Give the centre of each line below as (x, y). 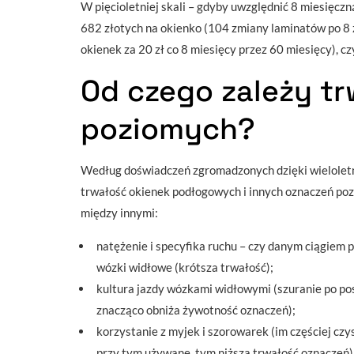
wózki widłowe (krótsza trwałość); (185, 267)
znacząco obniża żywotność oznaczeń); (196, 310)
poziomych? (168, 129)
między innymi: (119, 213)
